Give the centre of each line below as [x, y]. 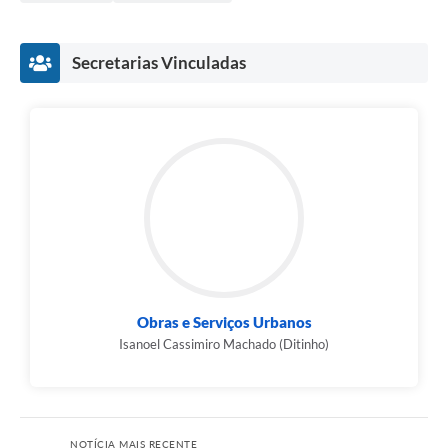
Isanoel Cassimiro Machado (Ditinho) [224, 343]
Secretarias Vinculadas [159, 62]
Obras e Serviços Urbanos [224, 321]
